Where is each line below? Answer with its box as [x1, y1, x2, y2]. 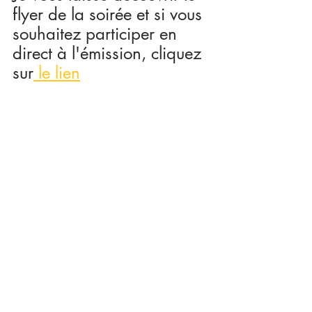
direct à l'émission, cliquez [13, 42, 206, 64]
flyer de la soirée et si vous [13, 3, 207, 25]
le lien [33, 62, 80, 84]
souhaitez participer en [13, 23, 182, 45]
